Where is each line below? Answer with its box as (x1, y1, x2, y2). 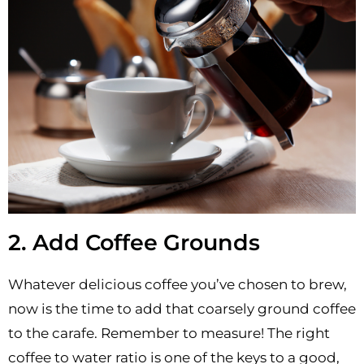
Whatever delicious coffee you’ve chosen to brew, (8, 275, 347, 292)
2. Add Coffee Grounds (8, 228, 260, 256)
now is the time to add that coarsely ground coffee (8, 300, 356, 317)
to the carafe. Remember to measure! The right (8, 324, 330, 341)
